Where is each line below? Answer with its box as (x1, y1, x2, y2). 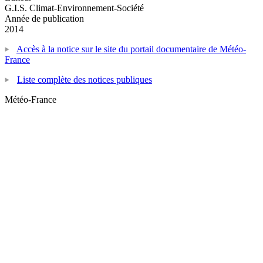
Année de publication (5, 13, 84, 23)
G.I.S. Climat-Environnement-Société (5, 2, 144, 13)
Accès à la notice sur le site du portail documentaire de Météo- (16, 43, 246, 54)
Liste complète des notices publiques (17, 74, 152, 85)
